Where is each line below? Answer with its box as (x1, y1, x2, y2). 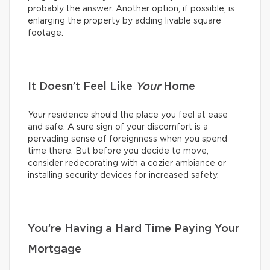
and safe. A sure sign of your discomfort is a (28, 122, 208, 131)
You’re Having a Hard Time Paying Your (28, 223, 239, 234)
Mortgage (28, 243, 81, 255)
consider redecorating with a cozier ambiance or (28, 159, 226, 168)
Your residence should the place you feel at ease (28, 110, 228, 119)
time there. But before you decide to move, (28, 146, 209, 155)
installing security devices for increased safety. (28, 171, 219, 180)
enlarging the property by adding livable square (28, 16, 221, 25)
